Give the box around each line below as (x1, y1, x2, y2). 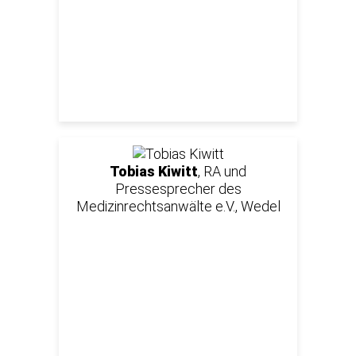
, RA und (198, 162, 246, 180)
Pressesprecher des (114, 180, 242, 197)
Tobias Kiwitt (110, 162, 198, 180)
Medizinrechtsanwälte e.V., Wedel (75, 197, 281, 215)
